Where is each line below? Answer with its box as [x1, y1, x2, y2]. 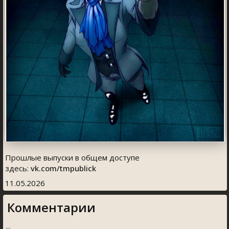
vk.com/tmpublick [31, 163, 96, 174]
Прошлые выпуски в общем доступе [5, 152, 140, 163]
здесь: [5, 163, 31, 174]
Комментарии [7, 199, 96, 216]
